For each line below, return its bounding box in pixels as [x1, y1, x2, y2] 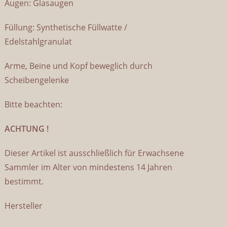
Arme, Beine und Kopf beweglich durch [5, 60, 153, 71]
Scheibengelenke [5, 74, 69, 86]
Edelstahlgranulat [5, 36, 72, 47]
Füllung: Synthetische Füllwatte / [5, 22, 128, 33]
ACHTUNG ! [5, 123, 49, 134]
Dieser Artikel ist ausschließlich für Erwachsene [5, 147, 184, 159]
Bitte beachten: [5, 99, 63, 110]
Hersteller [5, 200, 43, 211]
